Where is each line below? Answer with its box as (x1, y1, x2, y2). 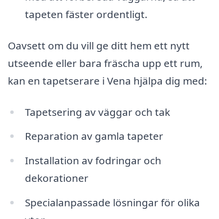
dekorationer (24, 171, 88, 185)
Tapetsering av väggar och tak (24, 105, 170, 119)
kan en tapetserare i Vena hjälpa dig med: (8, 73, 207, 88)
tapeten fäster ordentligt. (24, 7, 148, 22)
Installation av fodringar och (24, 153, 161, 168)
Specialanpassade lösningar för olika (24, 196, 200, 210)
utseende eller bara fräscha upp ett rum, (8, 56, 203, 70)
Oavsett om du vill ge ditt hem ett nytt (8, 38, 190, 52)
